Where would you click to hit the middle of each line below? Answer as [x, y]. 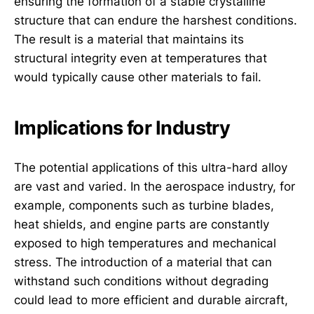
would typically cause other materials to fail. [138, 77]
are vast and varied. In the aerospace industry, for [155, 186]
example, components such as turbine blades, [144, 205]
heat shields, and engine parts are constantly [142, 224]
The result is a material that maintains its [129, 39]
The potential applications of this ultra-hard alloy [151, 167]
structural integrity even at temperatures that [141, 58]
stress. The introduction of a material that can [143, 262]
